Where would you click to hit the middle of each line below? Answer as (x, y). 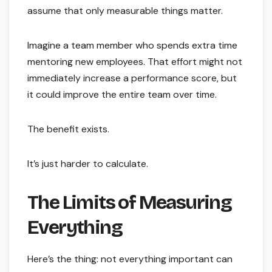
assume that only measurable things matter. (125, 11)
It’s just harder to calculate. (88, 164)
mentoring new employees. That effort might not (135, 62)
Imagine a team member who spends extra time (132, 46)
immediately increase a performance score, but (132, 78)
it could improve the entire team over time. (122, 95)
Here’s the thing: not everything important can (130, 259)
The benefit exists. (68, 129)
